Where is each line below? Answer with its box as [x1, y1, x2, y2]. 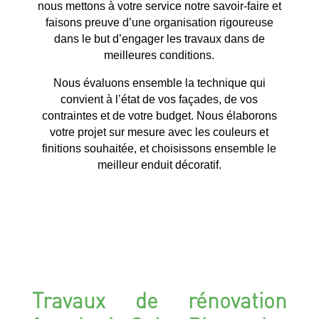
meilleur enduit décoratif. [97, 158, 221, 171]
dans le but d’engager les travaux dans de [53, 32, 265, 45]
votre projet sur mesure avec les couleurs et [50, 125, 269, 138]
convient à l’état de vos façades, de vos [61, 93, 258, 105]
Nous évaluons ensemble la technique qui [53, 76, 266, 89]
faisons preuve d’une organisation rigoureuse [45, 16, 273, 28]
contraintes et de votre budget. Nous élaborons [41, 109, 277, 122]
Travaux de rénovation [31, 286, 288, 313]
